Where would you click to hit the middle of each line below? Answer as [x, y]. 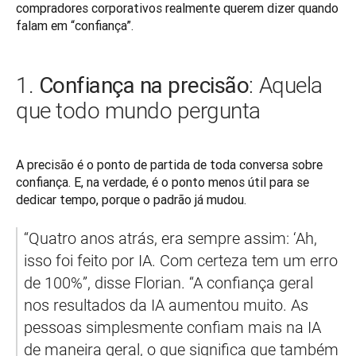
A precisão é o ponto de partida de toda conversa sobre [169, 164]
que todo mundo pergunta [138, 110]
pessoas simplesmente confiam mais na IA [172, 327]
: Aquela [286, 85]
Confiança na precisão [144, 85]
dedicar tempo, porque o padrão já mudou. [131, 199]
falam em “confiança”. [75, 25]
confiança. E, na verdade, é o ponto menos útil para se [163, 182]
